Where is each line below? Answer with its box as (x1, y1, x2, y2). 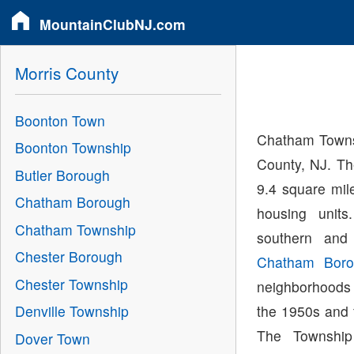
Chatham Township (14, 219, 136, 239)
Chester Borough (14, 247, 122, 267)
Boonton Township (14, 137, 131, 158)
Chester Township (14, 273, 128, 294)
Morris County (14, 60, 119, 85)
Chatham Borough (14, 192, 130, 213)
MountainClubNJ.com (40, 13, 186, 34)
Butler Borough (14, 164, 110, 185)
